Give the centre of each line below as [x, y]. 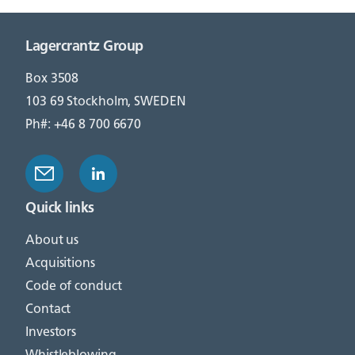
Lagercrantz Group [84, 47]
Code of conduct [74, 287]
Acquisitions [60, 264]
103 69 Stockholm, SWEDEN [106, 102]
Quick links [60, 209]
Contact [48, 310]
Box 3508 [54, 79]
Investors [51, 333]
